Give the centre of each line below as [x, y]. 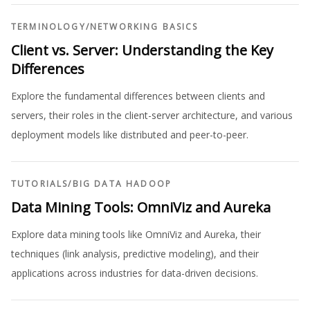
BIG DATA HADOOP [122, 184]
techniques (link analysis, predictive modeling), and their [135, 254]
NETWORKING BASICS [144, 27]
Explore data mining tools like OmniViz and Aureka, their [136, 234]
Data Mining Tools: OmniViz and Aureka [141, 207]
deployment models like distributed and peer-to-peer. [130, 135]
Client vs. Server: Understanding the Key [142, 50]
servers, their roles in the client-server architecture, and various [152, 115]
